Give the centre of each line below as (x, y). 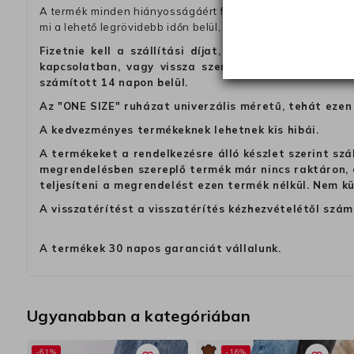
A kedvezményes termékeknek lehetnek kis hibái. (179, 130)
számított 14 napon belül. (114, 83)
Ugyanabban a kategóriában (139, 316)
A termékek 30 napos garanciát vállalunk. (160, 249)
